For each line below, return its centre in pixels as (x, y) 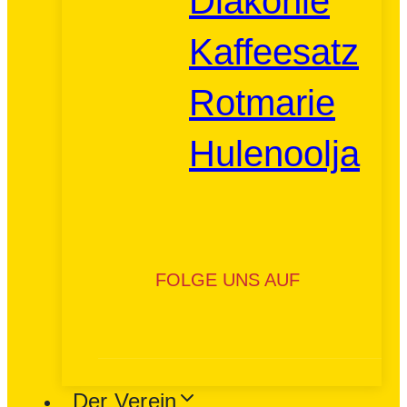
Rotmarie (262, 103)
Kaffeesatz (274, 52)
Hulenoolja (274, 154)
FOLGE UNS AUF (228, 280)
